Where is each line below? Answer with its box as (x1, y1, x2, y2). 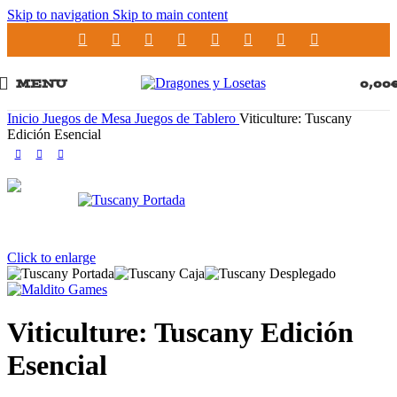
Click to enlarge (7, 250, 96, 265)
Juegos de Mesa (43, 111, 135, 126)
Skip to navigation (7, 7, 113, 22)
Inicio (7, 111, 43, 126)
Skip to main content (113, 7, 228, 22)
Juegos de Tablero (135, 111, 239, 126)
